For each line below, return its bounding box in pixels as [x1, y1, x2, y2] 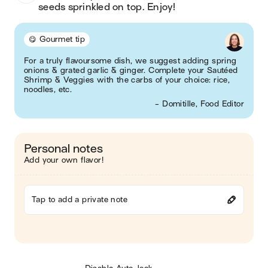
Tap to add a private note [32, 195, 127, 204]
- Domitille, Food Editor [155, 99, 244, 108]
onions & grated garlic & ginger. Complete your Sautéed [24, 66, 238, 75]
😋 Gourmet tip [29, 35, 86, 44]
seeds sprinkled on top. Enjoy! [38, 2, 178, 13]
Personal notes [24, 142, 103, 155]
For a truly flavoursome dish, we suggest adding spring [24, 56, 237, 65]
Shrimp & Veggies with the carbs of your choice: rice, [24, 75, 230, 84]
